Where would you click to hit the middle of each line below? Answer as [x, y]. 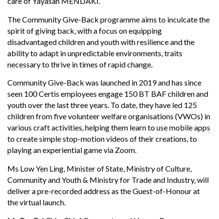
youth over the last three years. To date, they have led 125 [102, 105]
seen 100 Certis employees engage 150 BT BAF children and [108, 94]
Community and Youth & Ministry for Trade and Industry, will [108, 179]
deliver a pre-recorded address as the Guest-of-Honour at [104, 191]
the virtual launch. [36, 202]
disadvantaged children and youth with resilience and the [101, 42]
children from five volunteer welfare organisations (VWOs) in [109, 116]
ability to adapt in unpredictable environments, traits [95, 53]
